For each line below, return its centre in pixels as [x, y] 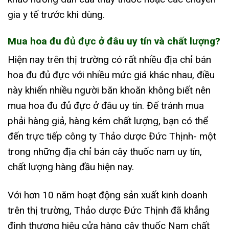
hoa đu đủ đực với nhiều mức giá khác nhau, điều [111, 75]
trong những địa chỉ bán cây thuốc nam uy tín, [105, 152]
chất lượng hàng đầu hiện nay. [71, 167]
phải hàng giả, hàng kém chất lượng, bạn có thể [108, 121]
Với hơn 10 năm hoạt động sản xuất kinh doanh [108, 195]
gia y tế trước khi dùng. [56, 15]
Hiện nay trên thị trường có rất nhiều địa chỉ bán [109, 60]
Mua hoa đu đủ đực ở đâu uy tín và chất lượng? [114, 41]
